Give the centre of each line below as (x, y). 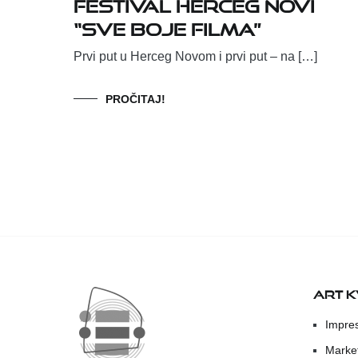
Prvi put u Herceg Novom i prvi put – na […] (195, 57)
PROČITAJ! (135, 99)
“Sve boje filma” (167, 26)
